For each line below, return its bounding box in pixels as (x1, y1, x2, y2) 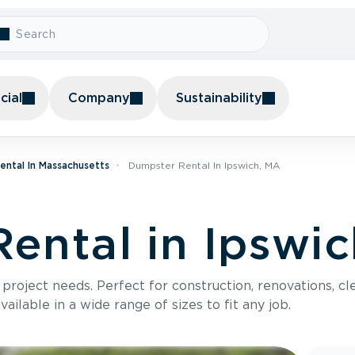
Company (68, 90, 130, 105)
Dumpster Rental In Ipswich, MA (128, 159, 280, 171)
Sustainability (176, 90, 262, 105)
